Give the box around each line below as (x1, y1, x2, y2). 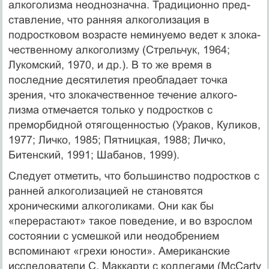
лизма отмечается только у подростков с (8, 103, 213, 116)
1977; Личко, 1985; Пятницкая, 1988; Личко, (8, 133, 226, 146)
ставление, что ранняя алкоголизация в (8, 13, 210, 26)
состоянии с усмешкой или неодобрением (8, 229, 219, 242)
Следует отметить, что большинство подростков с (8, 169, 259, 182)
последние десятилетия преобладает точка (8, 73, 228, 86)
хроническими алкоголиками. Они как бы (8, 199, 214, 212)
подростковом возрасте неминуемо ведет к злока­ (8, 28, 261, 41)
